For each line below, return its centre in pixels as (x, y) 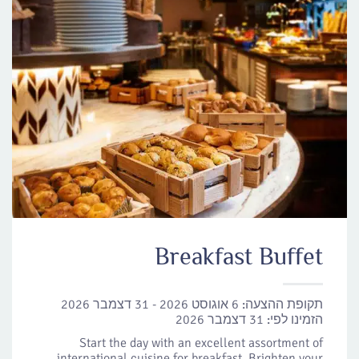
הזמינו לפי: (295, 320)
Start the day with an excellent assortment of (201, 343)
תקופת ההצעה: (282, 305)
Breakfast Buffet (239, 256)
